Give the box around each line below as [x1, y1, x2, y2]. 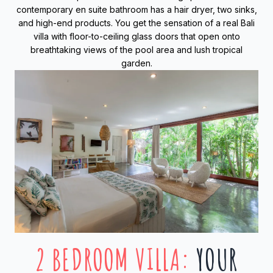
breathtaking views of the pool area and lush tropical [30, 44, 243, 55]
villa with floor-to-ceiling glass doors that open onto [33, 30, 240, 41]
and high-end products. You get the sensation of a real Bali [18, 17, 255, 28]
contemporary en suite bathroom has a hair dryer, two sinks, [16, 4, 257, 15]
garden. [121, 57, 152, 68]
